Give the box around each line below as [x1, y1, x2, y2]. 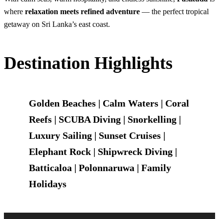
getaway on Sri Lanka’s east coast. [4, 20, 110, 28]
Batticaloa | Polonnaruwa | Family [28, 162, 171, 173]
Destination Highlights [4, 53, 173, 73]
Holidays [28, 178, 66, 189]
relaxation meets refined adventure [25, 7, 140, 16]
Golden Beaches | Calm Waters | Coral [28, 97, 189, 109]
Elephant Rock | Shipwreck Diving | [28, 146, 177, 157]
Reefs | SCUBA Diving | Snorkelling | [28, 113, 181, 125]
